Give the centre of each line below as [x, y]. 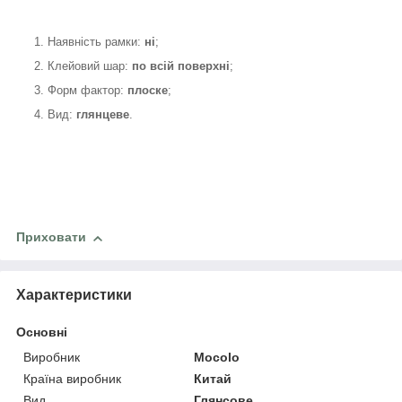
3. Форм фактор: [81, 91]
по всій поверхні [181, 66]
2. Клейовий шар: [83, 66]
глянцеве [103, 115]
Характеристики [74, 295]
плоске [148, 91]
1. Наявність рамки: [89, 42]
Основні [42, 332]
